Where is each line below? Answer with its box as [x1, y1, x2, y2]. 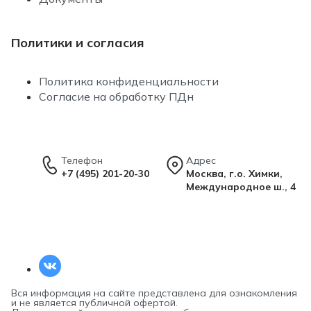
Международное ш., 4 [186, 180, 296, 194]
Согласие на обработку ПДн [39, 90, 194, 104]
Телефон [61, 154, 103, 167]
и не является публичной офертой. [11, 296, 178, 310]
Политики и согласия [11, 35, 144, 51]
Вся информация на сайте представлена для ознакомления [11, 287, 297, 300]
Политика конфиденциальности [39, 74, 219, 89]
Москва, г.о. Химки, [186, 167, 283, 180]
